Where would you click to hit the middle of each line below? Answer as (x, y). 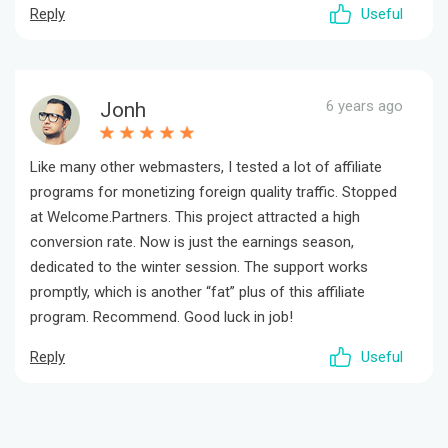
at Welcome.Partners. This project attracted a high (195, 217)
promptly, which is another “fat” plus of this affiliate (197, 292)
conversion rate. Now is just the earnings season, (192, 242)
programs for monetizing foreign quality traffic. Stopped (213, 192)
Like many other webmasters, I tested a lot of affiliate (206, 167)
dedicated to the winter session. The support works (199, 267)
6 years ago (364, 106)
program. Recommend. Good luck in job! (161, 317)
